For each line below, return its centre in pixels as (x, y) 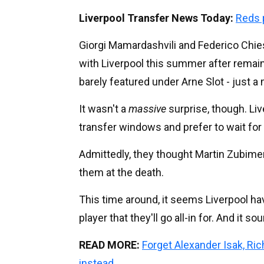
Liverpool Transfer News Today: (156, 18)
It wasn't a (104, 108)
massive (147, 108)
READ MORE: (109, 245)
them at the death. (121, 172)
